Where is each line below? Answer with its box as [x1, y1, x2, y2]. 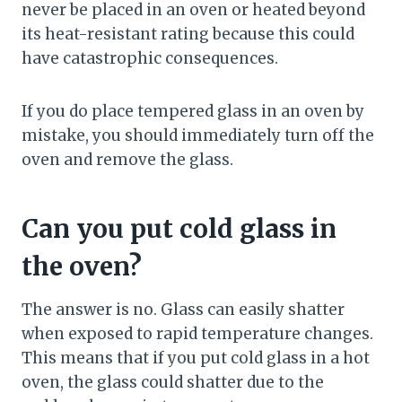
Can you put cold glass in [22, 213, 336, 246]
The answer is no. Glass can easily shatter [22, 300, 345, 320]
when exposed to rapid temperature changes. [22, 324, 373, 345]
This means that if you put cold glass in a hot [22, 348, 370, 369]
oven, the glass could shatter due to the [22, 372, 324, 393]
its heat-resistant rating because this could [22, 24, 354, 45]
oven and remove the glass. [22, 150, 233, 170]
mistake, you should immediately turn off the [22, 126, 374, 146]
